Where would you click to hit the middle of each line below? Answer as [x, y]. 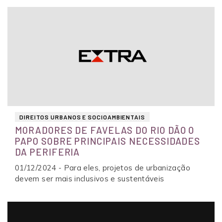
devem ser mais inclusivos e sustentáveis [90, 178]
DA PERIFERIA [48, 152]
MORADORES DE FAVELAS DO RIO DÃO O [105, 130]
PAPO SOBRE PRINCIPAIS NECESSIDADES [108, 141]
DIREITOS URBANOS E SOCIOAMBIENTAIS [82, 117]
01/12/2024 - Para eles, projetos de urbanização [103, 167]
